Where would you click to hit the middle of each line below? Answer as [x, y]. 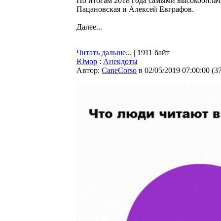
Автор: [89, 70]
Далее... [89, 27]
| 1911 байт [151, 53]
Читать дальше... [104, 53]
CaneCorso [119, 70]
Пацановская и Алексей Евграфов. [135, 9]
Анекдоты [120, 61]
